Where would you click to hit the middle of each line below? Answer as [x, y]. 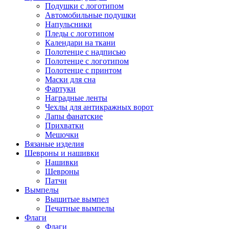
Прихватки [64, 126]
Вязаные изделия [54, 144]
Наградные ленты [76, 98]
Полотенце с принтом [83, 71]
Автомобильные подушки [90, 15]
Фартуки [60, 89]
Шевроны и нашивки [62, 153]
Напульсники [68, 25]
